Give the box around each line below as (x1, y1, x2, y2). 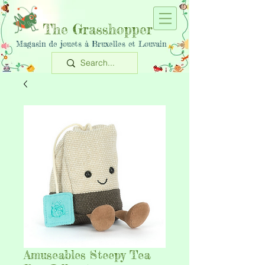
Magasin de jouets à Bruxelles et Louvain (16, 39, 167, 49)
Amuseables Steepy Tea (24, 247, 150, 262)
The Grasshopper (43, 21, 153, 38)
